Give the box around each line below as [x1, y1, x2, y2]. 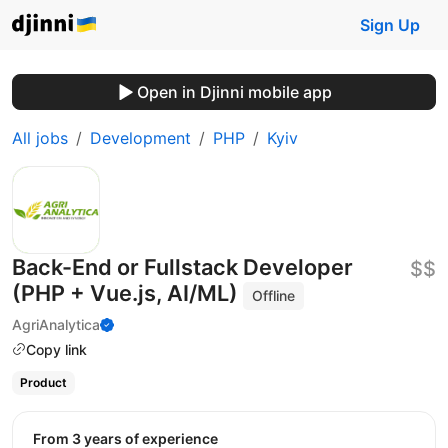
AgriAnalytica [12, 315, 100, 333]
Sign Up [360, 15, 420, 35]
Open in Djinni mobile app [136, 82, 332, 102]
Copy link [26, 340, 87, 358]
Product [19, 375, 67, 391]
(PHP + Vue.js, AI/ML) [12, 280, 243, 306]
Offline [252, 287, 296, 304]
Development [90, 128, 191, 148]
